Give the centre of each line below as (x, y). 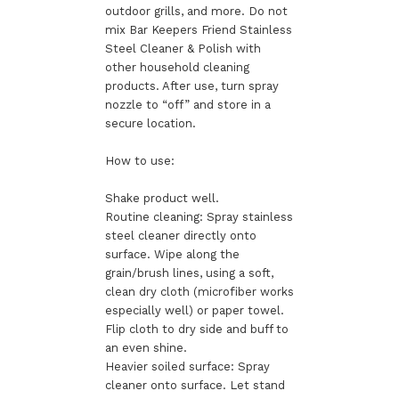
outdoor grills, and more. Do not (196, 11)
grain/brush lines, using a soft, (189, 273)
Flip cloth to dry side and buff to (196, 329)
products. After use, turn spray (191, 85)
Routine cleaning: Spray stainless (199, 216)
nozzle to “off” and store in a (187, 104)
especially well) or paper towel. (194, 310)
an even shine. (146, 347)
